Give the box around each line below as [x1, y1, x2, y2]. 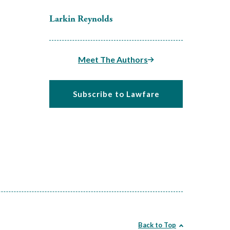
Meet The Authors [78, 54, 148, 64]
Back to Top [138, 221, 176, 229]
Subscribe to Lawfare [72, 89, 160, 99]
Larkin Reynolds [49, 13, 112, 25]
